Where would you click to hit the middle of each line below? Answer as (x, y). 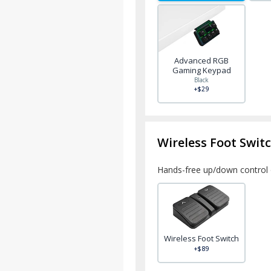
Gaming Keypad (201, 70)
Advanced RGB (202, 60)
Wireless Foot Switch (202, 238)
